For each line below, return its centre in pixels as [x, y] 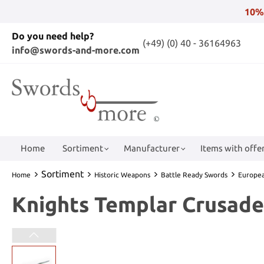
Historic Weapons [122, 174]
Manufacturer [152, 148]
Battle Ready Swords [194, 174]
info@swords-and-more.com [76, 50]
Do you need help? [53, 36]
